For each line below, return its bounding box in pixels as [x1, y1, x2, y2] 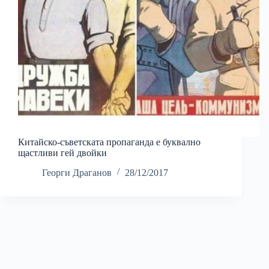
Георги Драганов [42, 168, 112, 178]
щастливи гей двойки [18, 148, 107, 159]
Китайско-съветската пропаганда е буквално [18, 137, 201, 148]
